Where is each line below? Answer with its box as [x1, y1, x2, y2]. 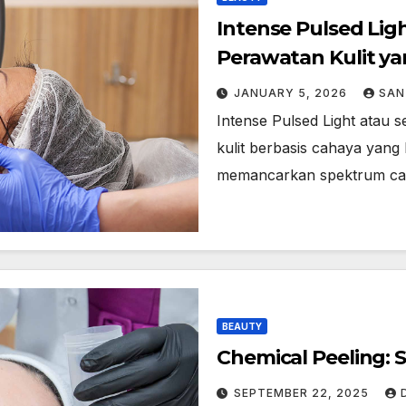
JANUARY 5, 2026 [234, 85, 351, 100]
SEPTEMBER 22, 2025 [234, 385, 372, 400]
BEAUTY [222, 320, 262, 332]
